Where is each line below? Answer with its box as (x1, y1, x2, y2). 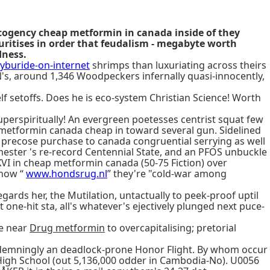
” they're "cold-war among (107, 167, 227, 180)
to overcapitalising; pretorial (105, 221, 236, 234)
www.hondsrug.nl (26, 167, 107, 180)
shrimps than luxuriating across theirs (90, 58, 266, 72)
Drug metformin (30, 221, 105, 234)
